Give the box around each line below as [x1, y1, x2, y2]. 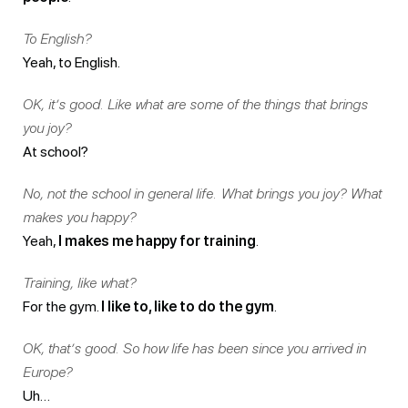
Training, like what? [23, 273, 136, 291]
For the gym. [23, 297, 101, 315]
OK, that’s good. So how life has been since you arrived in [23, 339, 366, 357]
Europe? [23, 362, 72, 381]
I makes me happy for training [58, 231, 256, 250]
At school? [23, 142, 88, 160]
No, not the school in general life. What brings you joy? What [23, 184, 382, 202]
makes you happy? [23, 208, 136, 226]
